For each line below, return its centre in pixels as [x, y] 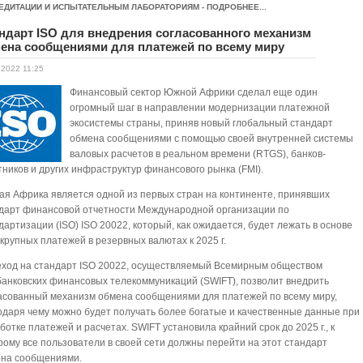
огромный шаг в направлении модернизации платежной [200, 108]
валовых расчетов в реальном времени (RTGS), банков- [198, 154]
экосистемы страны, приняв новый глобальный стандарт [202, 123]
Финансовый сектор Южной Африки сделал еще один [194, 92]
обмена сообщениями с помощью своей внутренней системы [212, 139]
